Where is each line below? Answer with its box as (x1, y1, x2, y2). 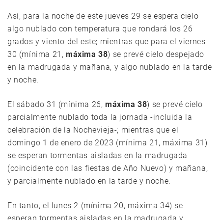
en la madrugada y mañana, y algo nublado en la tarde (7, 62, 212, 72)
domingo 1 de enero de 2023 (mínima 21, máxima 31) (7, 137, 208, 147)
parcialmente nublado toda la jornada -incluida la (7, 112, 192, 122)
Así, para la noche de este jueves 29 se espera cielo (7, 11, 199, 21)
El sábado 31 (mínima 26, (7, 99, 103, 109)
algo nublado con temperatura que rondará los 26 (7, 24, 193, 33)
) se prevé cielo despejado (108, 49, 205, 59)
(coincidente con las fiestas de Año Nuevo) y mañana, (7, 163, 208, 173)
